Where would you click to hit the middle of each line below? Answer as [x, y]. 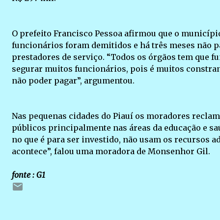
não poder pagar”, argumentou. [73, 81]
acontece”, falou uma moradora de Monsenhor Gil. [111, 151]
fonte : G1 [28, 175]
